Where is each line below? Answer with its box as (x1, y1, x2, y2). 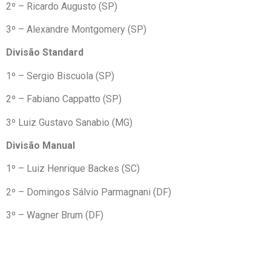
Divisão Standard (6, 47, 83, 59)
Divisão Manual (6, 139, 75, 151)
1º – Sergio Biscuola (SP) (6, 70, 114, 82)
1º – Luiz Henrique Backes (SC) (6, 163, 140, 175)
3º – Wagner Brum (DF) (6, 209, 103, 221)
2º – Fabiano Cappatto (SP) (6, 93, 122, 105)
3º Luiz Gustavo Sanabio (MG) (6, 116, 132, 128)
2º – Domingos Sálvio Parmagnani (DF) (6, 186, 171, 198)
